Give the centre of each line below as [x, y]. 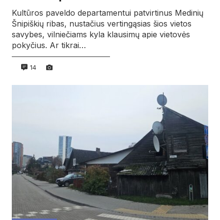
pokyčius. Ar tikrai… [49, 45]
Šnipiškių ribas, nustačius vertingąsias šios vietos [102, 24]
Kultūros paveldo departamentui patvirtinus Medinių [108, 13]
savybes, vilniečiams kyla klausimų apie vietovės [101, 35]
